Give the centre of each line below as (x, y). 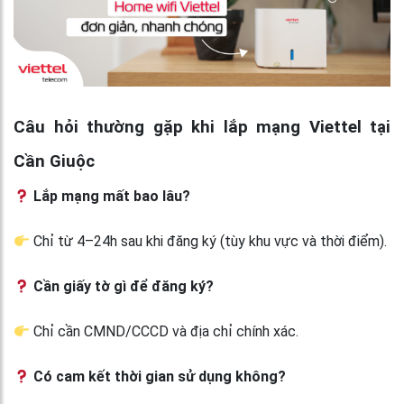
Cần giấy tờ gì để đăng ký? (122, 286)
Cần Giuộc (54, 161)
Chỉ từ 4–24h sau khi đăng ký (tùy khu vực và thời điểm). (209, 241)
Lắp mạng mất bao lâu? (110, 196)
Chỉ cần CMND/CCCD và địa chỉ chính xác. (165, 331)
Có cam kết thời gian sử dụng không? (158, 376)
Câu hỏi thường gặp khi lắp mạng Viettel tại (202, 127)
